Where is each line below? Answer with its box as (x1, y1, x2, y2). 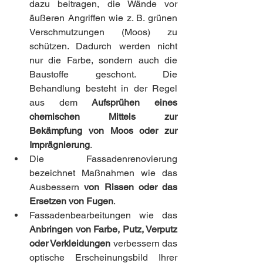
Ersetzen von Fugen (29, 195, 113, 207)
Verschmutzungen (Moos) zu (29, 26, 177, 38)
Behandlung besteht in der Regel (29, 82, 177, 94)
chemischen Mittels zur (29, 110, 177, 122)
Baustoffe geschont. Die (29, 68, 177, 80)
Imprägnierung (29, 139, 90, 150)
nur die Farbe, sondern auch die (29, 54, 177, 66)
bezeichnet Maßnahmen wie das (29, 167, 177, 178)
